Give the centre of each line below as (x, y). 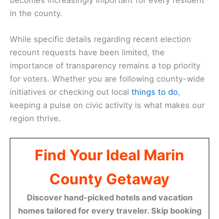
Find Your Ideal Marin (109, 155)
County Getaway (109, 179)
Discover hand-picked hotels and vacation (109, 198)
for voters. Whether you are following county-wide (107, 78)
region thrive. (35, 118)
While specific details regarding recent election (100, 39)
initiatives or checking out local (71, 92)
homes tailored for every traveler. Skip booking (109, 211)
